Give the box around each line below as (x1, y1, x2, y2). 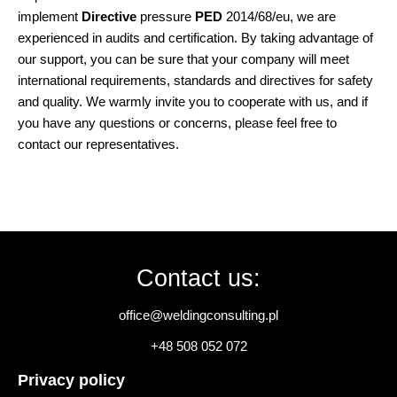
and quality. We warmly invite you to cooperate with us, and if (18, 95, 368, 110)
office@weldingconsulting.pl (119, 307, 278, 323)
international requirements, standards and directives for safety (18, 74, 373, 89)
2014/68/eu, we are (222, 10, 336, 25)
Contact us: (136, 264, 261, 292)
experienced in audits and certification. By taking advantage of (18, 31, 373, 46)
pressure (136, 10, 195, 25)
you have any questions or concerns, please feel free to (18, 116, 337, 131)
